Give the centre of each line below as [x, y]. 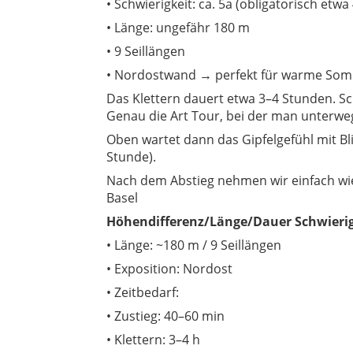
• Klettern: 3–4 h [153, 340]
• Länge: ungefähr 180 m [178, 28]
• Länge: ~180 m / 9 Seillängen [194, 245]
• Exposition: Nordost [169, 269]
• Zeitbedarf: [143, 292]
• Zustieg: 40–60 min [165, 316]
